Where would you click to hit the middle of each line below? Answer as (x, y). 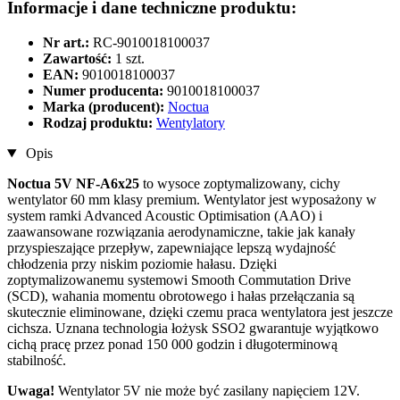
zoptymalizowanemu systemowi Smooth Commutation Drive (179, 280)
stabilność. (37, 361)
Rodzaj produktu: (100, 123)
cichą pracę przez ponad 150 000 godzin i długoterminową (172, 345)
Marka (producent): (104, 107)
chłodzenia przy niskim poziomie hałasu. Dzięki (142, 264)
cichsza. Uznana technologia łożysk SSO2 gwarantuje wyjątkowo (193, 329)
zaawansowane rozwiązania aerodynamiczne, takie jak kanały (181, 232)
